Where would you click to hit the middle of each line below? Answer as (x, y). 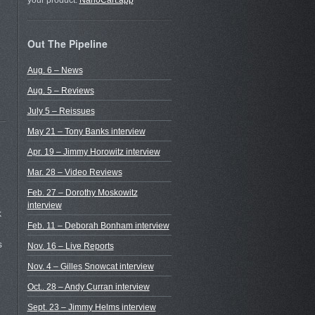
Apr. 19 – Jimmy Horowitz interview (94, 152)
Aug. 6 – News (55, 70)
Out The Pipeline (67, 44)
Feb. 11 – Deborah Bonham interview (98, 225)
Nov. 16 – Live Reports (70, 246)
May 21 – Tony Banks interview (86, 131)
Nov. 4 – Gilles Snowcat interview (90, 266)
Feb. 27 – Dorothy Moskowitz (82, 192)
